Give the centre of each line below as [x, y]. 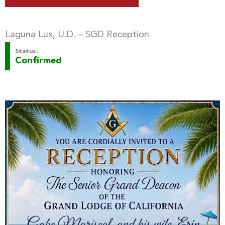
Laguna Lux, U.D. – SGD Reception [77, 34]
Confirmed [38, 61]
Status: [26, 51]
